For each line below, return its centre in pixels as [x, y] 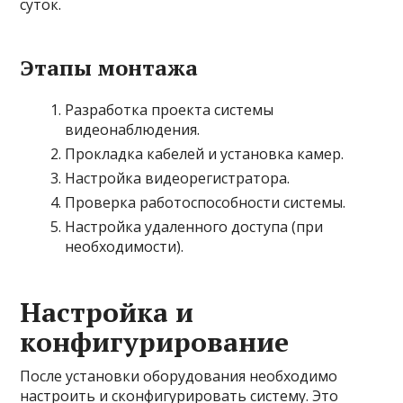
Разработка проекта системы [170, 110]
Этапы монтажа [109, 67]
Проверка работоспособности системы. [206, 202]
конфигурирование [155, 342]
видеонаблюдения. [133, 130]
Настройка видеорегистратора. [178, 178]
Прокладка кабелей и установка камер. [205, 154]
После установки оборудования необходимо [179, 376]
